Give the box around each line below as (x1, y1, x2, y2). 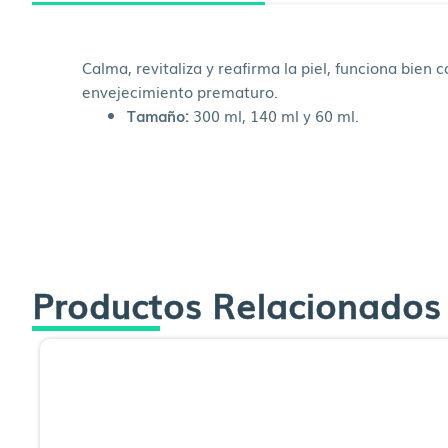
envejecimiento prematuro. (82, 79, 278, 102)
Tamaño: (127, 103, 189, 126)
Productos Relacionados (32, 278, 441, 330)
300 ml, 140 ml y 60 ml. (189, 103, 359, 126)
